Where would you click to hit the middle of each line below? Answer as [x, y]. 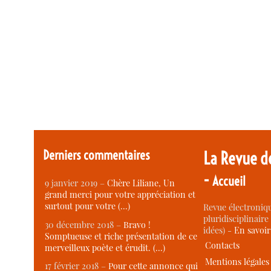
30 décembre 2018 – [84, 224]
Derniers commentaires [97, 155]
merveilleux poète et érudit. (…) [105, 247]
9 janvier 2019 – [76, 183]
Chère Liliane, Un [141, 183]
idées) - [219, 230]
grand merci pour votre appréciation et [120, 195]
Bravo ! [137, 224]
